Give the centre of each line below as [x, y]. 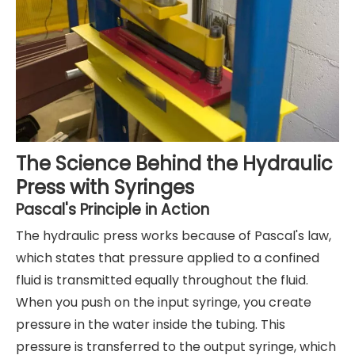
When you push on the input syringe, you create [164, 303]
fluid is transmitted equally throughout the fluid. [162, 281]
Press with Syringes [105, 188]
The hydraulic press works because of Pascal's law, [174, 236]
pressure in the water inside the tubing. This [151, 325]
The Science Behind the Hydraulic [174, 164]
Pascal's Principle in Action [113, 210]
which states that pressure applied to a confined [168, 258]
